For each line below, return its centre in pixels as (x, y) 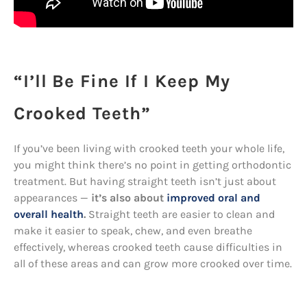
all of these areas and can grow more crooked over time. (153, 263)
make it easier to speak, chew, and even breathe (133, 231)
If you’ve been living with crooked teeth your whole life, (149, 148)
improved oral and (213, 198)
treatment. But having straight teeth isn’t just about (145, 181)
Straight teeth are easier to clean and (180, 214)
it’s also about (129, 198)
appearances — (52, 198)
